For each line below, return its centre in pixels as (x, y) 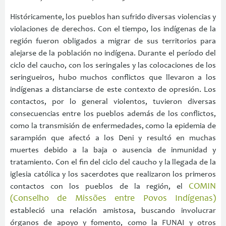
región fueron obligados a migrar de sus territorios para (113, 41)
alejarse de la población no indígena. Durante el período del (113, 53)
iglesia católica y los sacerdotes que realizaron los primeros (113, 174)
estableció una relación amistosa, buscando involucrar (113, 211)
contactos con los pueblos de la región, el (99, 186)
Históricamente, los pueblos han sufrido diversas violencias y (113, 17)
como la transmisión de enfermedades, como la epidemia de (113, 126)
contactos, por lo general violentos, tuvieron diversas (113, 102)
